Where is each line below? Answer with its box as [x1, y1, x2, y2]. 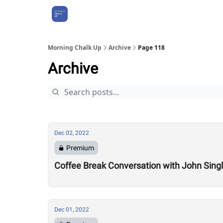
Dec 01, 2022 [54, 206, 89, 213]
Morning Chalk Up [48, 43, 102, 52]
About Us [80, 10, 105, 17]
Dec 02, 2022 [54, 129, 89, 136]
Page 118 [138, 43, 165, 52]
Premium [66, 144, 94, 152]
